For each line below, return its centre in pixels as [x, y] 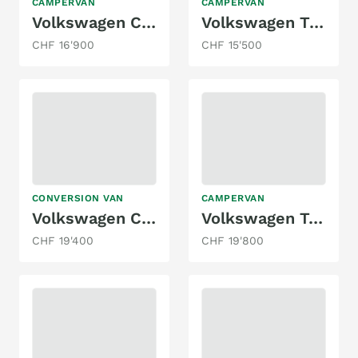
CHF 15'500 [232, 44]
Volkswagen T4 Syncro [316, 218]
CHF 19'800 [233, 241]
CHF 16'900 [63, 44]
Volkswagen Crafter [149, 218]
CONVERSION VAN [78, 198]
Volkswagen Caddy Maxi [149, 22]
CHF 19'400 [63, 241]
